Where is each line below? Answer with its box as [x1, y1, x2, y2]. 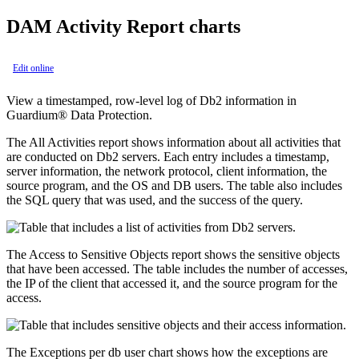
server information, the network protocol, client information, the [6, 163, 327, 178]
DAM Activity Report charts [6, 15, 240, 37]
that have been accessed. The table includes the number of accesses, [6, 261, 348, 276]
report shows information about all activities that [95, 135, 341, 149]
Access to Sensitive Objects [29, 247, 168, 261]
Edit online [13, 62, 54, 74]
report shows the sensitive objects [168, 247, 340, 261]
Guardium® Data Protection [6, 107, 149, 122]
